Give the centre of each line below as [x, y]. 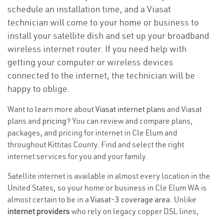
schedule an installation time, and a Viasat [89, 9]
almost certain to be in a [49, 199]
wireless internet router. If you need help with [97, 49]
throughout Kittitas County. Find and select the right [96, 144]
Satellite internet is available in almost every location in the [109, 176]
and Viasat [184, 109]
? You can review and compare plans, [130, 121]
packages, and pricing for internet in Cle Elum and [92, 133]
